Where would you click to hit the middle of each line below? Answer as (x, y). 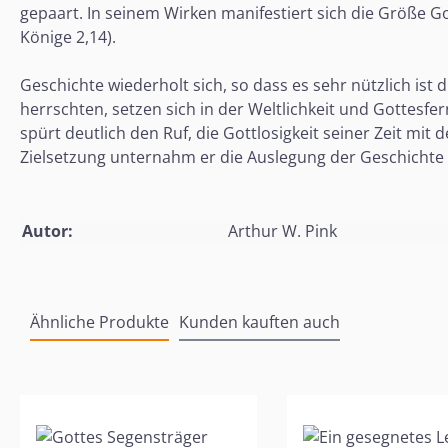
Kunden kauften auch (259, 321)
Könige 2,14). (72, 36)
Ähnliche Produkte (99, 321)
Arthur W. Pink (282, 230)
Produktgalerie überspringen (128, 381)
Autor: (47, 230)
